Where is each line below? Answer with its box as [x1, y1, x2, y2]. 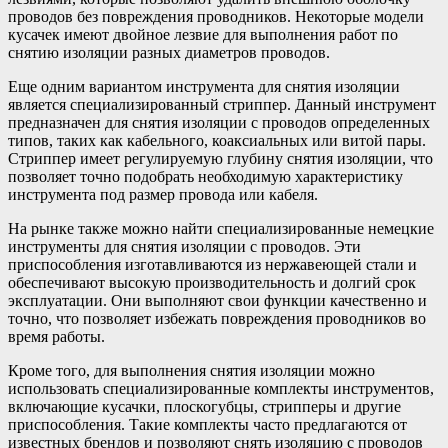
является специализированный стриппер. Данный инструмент [8, 95, 436, 113]
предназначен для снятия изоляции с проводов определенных [8, 113, 430, 131]
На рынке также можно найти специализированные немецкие [8, 219, 434, 237]
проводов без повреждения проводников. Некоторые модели [8, 7, 424, 25]
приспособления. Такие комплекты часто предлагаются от [8, 415, 407, 433]
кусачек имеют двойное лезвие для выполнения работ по [8, 25, 398, 43]
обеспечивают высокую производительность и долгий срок [8, 273, 416, 291]
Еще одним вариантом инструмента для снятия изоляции [8, 77, 400, 95]
